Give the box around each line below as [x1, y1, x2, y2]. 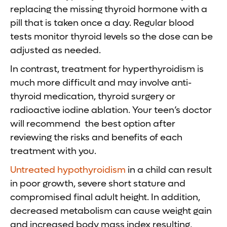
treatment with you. [10, 145, 96, 157]
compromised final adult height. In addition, [10, 191, 200, 203]
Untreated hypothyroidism [10, 164, 126, 176]
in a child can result [126, 164, 212, 176]
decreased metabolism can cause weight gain [10, 205, 212, 217]
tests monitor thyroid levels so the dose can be [10, 30, 213, 43]
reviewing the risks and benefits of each [10, 131, 182, 143]
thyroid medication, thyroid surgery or [10, 90, 175, 102]
